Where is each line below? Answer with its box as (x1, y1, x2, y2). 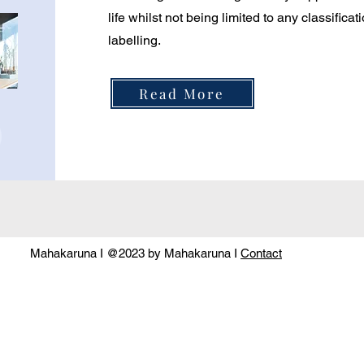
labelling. (107, 32, 161, 48)
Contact (240, 246, 282, 260)
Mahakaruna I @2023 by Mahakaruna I (30, 246, 240, 260)
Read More (139, 84, 226, 102)
